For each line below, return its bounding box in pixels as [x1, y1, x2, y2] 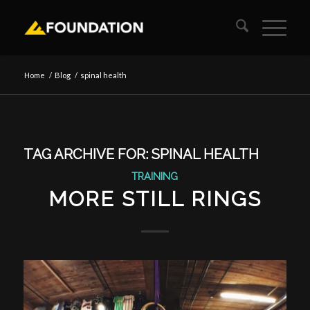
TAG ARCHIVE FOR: [23, 146, 152, 163]
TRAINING [131, 170, 179, 182]
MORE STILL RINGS [48, 187, 262, 211]
